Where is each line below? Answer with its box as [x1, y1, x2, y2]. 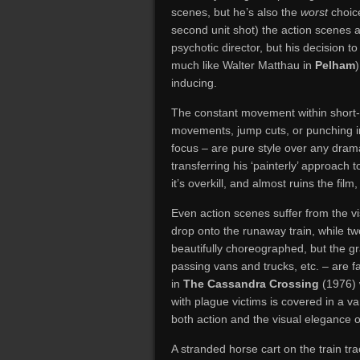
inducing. [171, 76, 217, 89]
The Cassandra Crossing [183, 277, 319, 290]
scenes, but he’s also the [171, 6, 301, 18]
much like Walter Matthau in [171, 59, 315, 72]
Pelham [315, 59, 355, 72]
